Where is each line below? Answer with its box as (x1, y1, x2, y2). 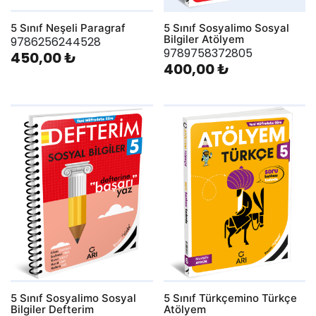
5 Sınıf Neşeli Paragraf (11, 21, 126, 35)
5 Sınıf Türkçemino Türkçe (163, 291, 297, 305)
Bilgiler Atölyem (163, 32, 244, 47)
